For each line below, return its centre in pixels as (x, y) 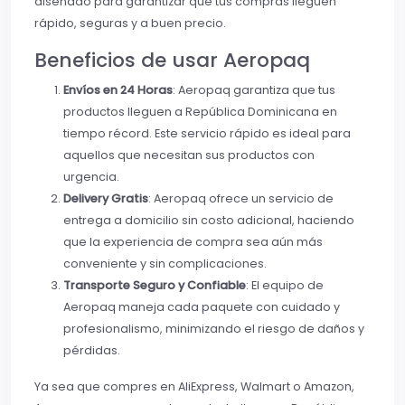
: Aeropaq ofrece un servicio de (241, 198)
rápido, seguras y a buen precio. (130, 23)
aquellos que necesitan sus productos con (189, 155)
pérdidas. (92, 350)
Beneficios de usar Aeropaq (172, 60)
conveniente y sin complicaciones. (165, 263)
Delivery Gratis (106, 198)
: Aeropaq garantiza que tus (254, 89)
